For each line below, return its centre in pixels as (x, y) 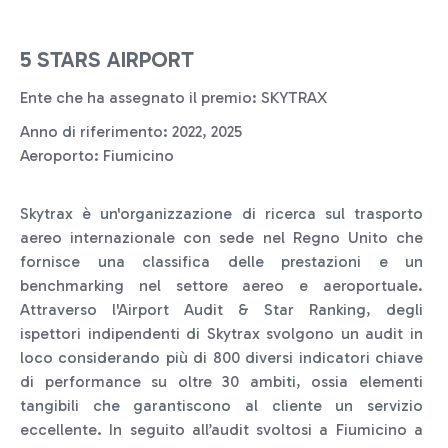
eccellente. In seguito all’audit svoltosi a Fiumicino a (221, 429)
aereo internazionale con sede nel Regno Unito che (221, 237)
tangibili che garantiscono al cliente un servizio (221, 405)
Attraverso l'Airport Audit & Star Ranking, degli (221, 309)
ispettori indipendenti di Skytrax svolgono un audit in (221, 333)
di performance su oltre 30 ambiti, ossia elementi (221, 381)
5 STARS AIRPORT (107, 59)
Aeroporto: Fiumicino (97, 155)
